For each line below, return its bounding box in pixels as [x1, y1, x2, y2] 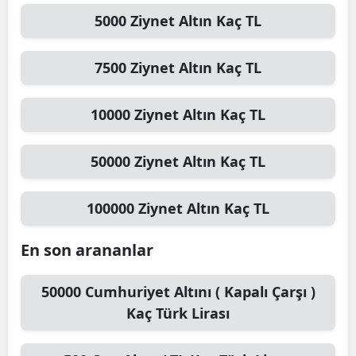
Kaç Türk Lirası [126, 304, 230, 323]
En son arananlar [21, 239, 153, 261]
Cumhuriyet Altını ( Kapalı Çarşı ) [84, 282, 315, 301]
